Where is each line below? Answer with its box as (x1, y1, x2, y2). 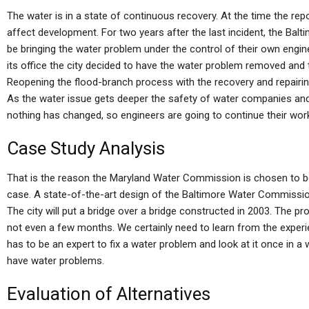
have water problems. (7, 255, 104, 267)
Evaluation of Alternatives (7, 283, 210, 304)
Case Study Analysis (7, 138, 165, 159)
